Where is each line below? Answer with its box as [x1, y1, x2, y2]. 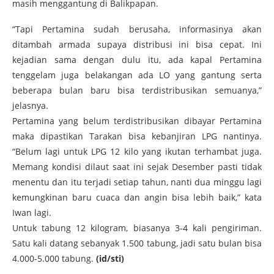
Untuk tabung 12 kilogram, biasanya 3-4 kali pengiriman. [12, 222, 262, 234]
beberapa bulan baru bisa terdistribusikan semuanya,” [12, 84, 262, 96]
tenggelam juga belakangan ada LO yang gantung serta [12, 69, 262, 81]
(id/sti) [96, 253, 124, 264]
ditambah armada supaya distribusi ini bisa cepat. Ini [12, 39, 262, 50]
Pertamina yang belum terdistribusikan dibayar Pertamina [12, 115, 262, 127]
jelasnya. [12, 100, 48, 111]
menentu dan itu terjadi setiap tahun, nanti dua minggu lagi [12, 176, 262, 188]
